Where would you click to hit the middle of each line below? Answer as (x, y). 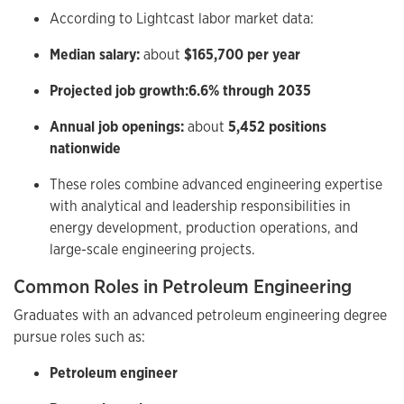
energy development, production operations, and (204, 227)
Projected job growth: (119, 90)
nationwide (85, 148)
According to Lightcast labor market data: (182, 18)
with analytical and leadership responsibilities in (200, 206)
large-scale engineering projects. (152, 249)
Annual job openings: (117, 126)
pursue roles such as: (79, 336)
